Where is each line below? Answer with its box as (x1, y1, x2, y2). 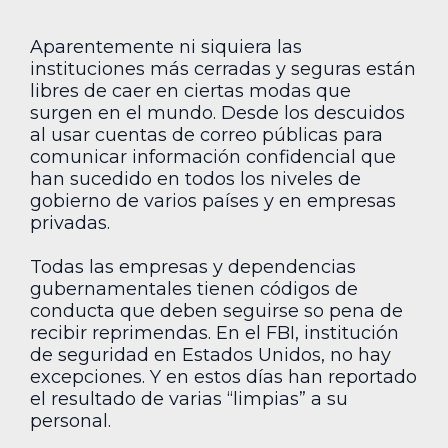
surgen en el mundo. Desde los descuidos (30, 101, 405, 124)
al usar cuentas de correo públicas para (30, 123, 383, 146)
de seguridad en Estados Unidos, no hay (30, 344, 391, 367)
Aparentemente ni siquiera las (30, 35, 302, 58)
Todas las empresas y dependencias (30, 256, 356, 279)
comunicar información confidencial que (30, 145, 396, 168)
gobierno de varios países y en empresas (30, 189, 396, 212)
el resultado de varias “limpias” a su (30, 388, 348, 411)
